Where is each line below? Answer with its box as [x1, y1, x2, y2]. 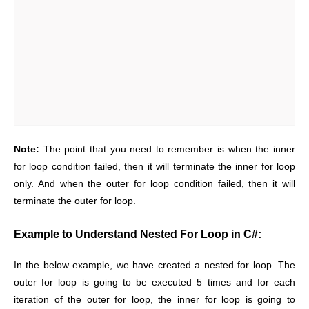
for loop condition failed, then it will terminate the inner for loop [14, 161, 295, 172]
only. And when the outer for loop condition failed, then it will [14, 179, 295, 190]
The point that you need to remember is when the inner [43, 144, 296, 155]
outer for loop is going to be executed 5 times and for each [14, 277, 295, 288]
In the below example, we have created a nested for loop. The [14, 260, 295, 271]
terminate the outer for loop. [14, 196, 136, 207]
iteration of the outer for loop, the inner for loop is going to [14, 295, 295, 306]
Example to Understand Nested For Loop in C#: [14, 228, 261, 241]
